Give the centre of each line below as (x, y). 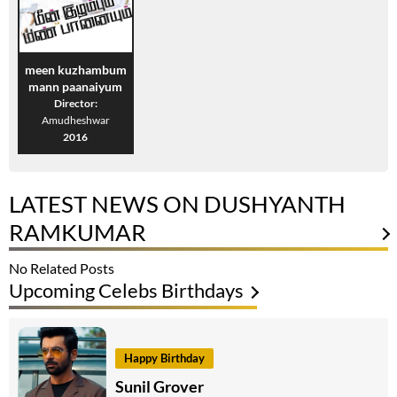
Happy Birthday (164, 358)
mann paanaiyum (76, 87)
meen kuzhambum (75, 70)
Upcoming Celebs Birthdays (126, 291)
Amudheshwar (75, 121)
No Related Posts (62, 269)
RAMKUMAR (78, 233)
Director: (75, 104)
